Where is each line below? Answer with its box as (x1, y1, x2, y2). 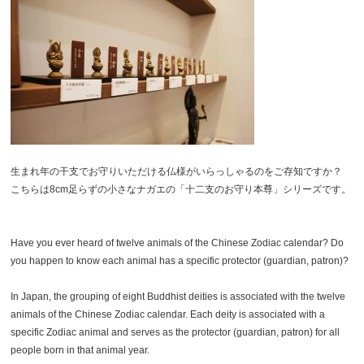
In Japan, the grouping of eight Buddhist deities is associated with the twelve (11, 291, 346, 303)
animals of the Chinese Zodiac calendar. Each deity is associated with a (11, 309, 326, 321)
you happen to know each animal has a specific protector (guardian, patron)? (11, 255, 349, 267)
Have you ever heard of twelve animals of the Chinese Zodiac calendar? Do (11, 237, 344, 249)
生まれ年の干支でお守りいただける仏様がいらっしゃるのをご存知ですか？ (11, 166, 343, 178)
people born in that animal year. (11, 344, 150, 357)
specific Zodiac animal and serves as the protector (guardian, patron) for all (11, 327, 340, 339)
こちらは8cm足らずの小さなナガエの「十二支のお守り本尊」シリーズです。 (11, 184, 352, 196)
